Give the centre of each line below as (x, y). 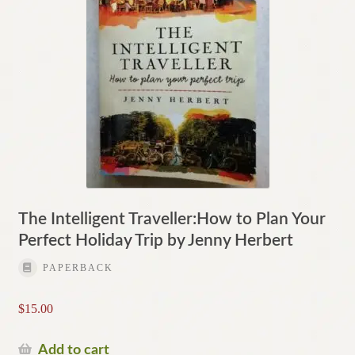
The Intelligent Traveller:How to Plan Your (172, 219)
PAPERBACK (78, 267)
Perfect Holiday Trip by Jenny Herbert (155, 240)
